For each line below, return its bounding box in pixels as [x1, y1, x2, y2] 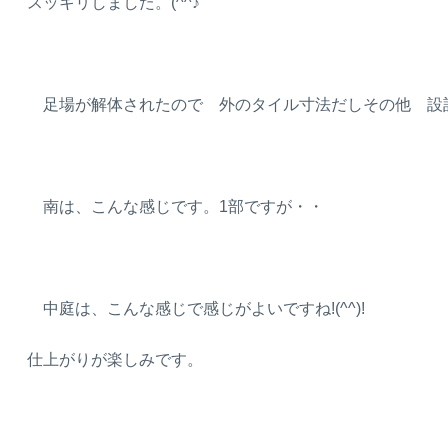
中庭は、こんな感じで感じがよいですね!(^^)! [27, 299, 365, 317]
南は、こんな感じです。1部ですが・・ [27, 197, 324, 215]
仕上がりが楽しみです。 [27, 350, 203, 368]
